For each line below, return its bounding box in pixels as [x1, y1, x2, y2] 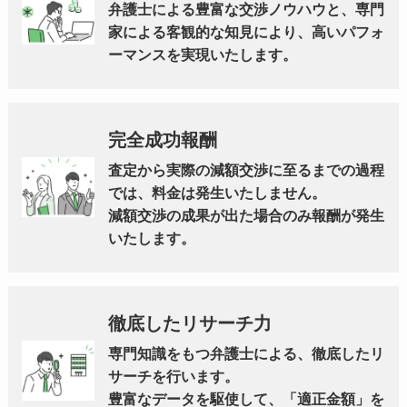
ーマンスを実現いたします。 [107, 46, 297, 63]
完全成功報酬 [107, 129, 217, 150]
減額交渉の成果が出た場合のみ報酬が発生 [107, 207, 384, 223]
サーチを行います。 [107, 368, 239, 384]
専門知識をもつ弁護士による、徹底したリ [107, 345, 384, 362]
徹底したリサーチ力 [107, 313, 272, 333]
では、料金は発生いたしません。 [107, 184, 326, 201]
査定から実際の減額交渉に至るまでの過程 [107, 162, 384, 178]
